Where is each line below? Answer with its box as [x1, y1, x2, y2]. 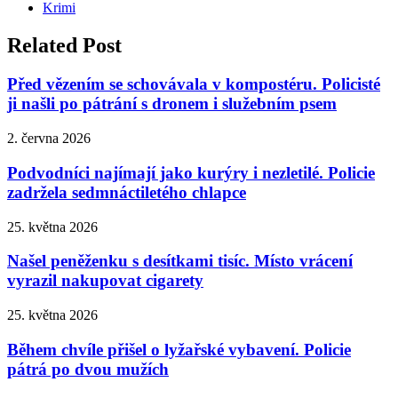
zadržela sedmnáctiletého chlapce [7, 182, 246, 202]
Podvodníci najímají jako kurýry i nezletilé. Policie [7, 163, 375, 182]
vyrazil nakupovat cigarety [7, 271, 203, 291]
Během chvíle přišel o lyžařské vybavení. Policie [7, 339, 351, 359]
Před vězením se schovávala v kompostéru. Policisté [7, 75, 380, 94]
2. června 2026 [7, 131, 91, 147]
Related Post [7, 33, 122, 57]
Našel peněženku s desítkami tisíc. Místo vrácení [7, 251, 353, 271]
